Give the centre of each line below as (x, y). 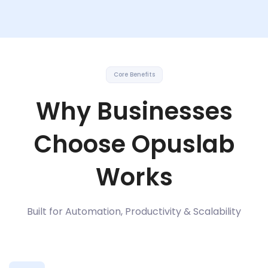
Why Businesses (134, 112)
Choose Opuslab (134, 144)
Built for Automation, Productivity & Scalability (134, 212)
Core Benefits (134, 75)
